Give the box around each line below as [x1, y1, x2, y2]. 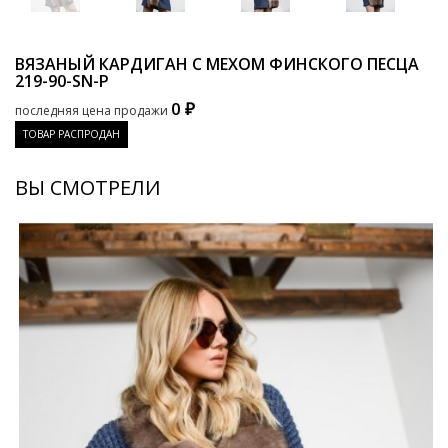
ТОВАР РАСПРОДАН [23, 127, 120, 141]
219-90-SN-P [15, 70, 109, 92]
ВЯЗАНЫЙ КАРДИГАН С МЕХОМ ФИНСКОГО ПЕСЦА [15, 53, 419, 75]
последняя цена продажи [15, 102, 168, 119]
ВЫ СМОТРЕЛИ [15, 174, 161, 201]
